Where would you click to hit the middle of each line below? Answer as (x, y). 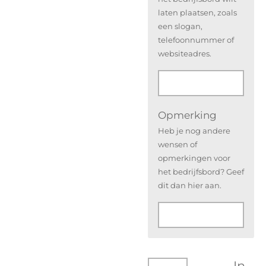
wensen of (177, 144)
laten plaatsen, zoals (197, 12)
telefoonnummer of (196, 39)
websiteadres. (184, 53)
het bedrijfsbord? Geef (201, 171)
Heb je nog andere (194, 130)
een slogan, (180, 26)
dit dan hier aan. (189, 185)
